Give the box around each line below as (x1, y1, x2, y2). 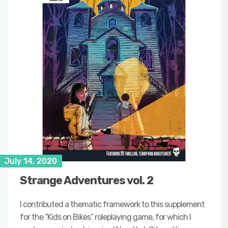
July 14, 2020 (5, 156, 57, 166)
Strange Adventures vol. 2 (20, 173, 153, 187)
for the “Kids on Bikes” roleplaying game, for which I (20, 212, 191, 222)
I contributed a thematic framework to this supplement (20, 199, 205, 209)
